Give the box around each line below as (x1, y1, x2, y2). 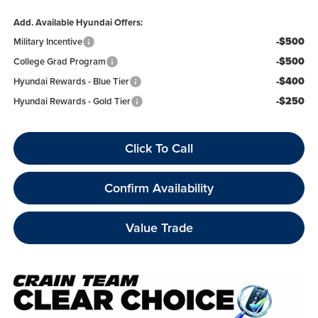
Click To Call (125, 138, 193, 157)
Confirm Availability (104, 178, 214, 197)
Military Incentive (13, 34, 82, 48)
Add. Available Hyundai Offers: (13, 15, 143, 29)
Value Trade (125, 218, 193, 236)
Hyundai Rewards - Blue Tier (13, 74, 129, 88)
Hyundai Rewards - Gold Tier (13, 94, 131, 108)
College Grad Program (13, 54, 106, 68)
